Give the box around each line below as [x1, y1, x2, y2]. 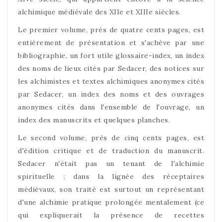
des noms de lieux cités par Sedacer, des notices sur [18, 64, 204, 73]
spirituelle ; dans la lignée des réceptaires [18, 172, 204, 181]
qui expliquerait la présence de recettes [18, 211, 204, 220]
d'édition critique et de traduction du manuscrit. [18, 146, 204, 155]
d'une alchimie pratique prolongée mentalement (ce [18, 198, 204, 207]
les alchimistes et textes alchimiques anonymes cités [18, 77, 204, 86]
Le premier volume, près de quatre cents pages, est [18, 25, 204, 34]
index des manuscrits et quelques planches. [18, 115, 170, 124]
